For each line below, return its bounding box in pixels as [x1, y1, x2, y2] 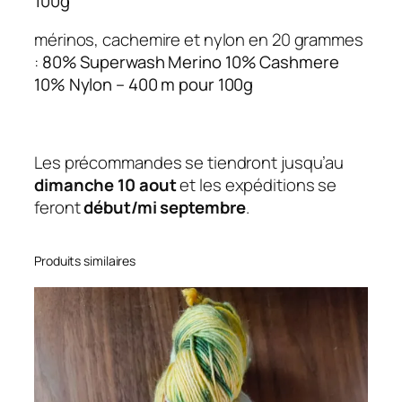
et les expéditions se [176, 173, 337, 197]
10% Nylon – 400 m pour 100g [34, 73, 254, 97]
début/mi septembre [83, 196, 246, 220]
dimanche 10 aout [34, 173, 177, 197]
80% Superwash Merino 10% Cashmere [41, 50, 339, 74]
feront [34, 196, 84, 220]
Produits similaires [34, 252, 136, 270]
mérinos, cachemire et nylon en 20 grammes [34, 28, 363, 52]
